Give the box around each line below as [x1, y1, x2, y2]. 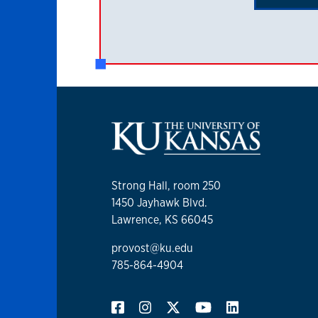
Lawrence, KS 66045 [111, 212, 213, 228]
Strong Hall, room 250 [111, 178, 221, 194]
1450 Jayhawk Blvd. [111, 195, 207, 211]
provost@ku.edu [111, 241, 193, 256]
